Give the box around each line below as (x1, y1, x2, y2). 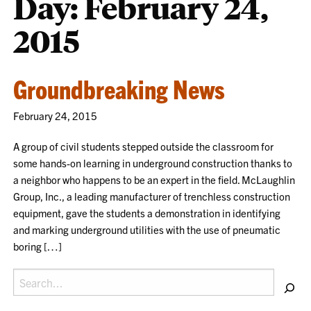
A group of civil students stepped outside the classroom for (13, 140, 274, 153)
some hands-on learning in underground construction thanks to (13, 156, 293, 169)
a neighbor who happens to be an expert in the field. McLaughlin (13, 173, 296, 186)
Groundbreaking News (13, 72, 226, 104)
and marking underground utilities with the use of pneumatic (13, 223, 281, 236)
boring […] (13, 239, 62, 253)
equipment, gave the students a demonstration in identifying (13, 206, 281, 219)
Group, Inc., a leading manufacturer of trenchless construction (13, 190, 291, 203)
